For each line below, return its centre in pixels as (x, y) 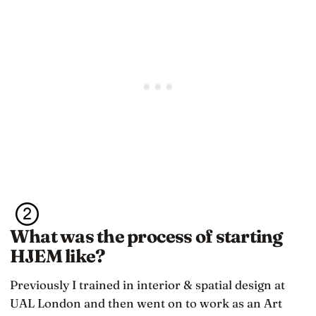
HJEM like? (57, 256)
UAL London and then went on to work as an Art (146, 303)
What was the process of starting (146, 236)
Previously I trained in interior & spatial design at (147, 284)
